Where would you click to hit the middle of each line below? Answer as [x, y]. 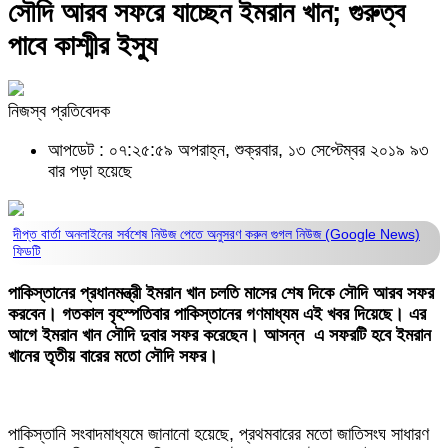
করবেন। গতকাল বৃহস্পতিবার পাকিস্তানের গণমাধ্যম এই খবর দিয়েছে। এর [217, 314]
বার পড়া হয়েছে [90, 171]
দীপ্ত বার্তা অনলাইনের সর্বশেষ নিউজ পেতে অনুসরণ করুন [142, 234]
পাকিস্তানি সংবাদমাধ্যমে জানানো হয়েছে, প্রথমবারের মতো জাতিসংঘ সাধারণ [218, 434]
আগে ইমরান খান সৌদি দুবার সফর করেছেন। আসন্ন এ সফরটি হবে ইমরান [219, 335]
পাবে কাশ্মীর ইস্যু [82, 45]
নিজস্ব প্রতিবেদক [59, 111]
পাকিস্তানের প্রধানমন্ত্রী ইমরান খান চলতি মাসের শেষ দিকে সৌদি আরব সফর [221, 293]
